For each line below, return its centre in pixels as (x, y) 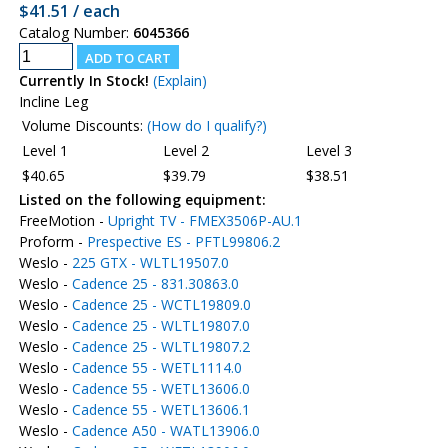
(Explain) (179, 80)
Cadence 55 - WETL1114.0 (156, 367)
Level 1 (44, 150)
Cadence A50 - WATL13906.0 (165, 430)
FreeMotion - (63, 220)
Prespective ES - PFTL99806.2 (183, 241)
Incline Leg (53, 101)
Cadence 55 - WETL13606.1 (160, 409)
